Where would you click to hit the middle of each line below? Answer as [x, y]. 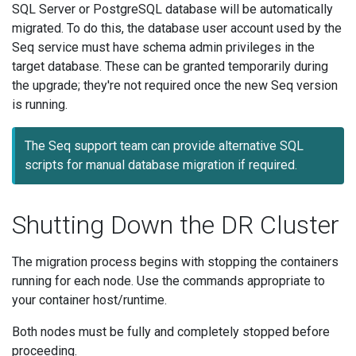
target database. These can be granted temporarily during [170, 66]
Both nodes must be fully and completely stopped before [171, 331]
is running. [40, 104]
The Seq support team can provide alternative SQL [164, 145]
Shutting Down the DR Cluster [176, 224]
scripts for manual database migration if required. [161, 164]
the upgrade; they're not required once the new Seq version [175, 85]
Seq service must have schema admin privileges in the [163, 47]
